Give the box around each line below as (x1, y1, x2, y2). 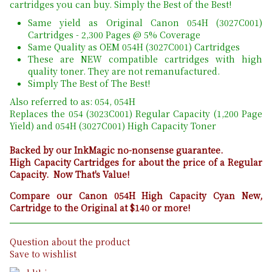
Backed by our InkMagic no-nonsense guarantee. (10, 143, 223, 156)
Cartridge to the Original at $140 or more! (10, 201, 190, 214)
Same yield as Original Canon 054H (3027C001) (28, 16, 262, 29)
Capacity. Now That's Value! (10, 168, 129, 180)
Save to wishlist (10, 247, 76, 260)
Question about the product (10, 235, 130, 248)
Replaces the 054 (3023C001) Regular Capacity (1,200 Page (10, 107, 262, 120)
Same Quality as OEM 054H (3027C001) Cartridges (28, 40, 240, 53)
